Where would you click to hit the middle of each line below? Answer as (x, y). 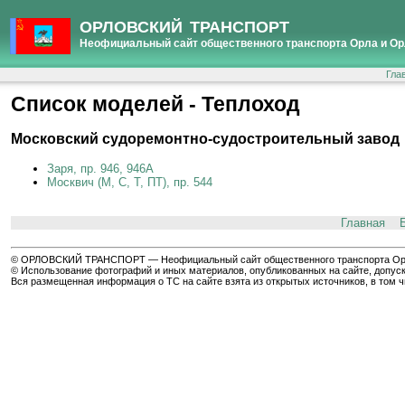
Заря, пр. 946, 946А (100, 169)
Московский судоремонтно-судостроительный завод (205, 139)
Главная (363, 223)
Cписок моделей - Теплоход (155, 104)
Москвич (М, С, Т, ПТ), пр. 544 (130, 182)
